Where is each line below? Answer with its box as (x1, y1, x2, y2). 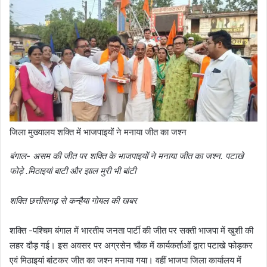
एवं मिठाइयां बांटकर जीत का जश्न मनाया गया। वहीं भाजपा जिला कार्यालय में (10, 254, 241, 266)
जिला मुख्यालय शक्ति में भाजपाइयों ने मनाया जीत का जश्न (10, 126, 187, 138)
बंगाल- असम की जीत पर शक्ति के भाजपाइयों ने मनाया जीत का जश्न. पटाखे (10, 150, 244, 162)
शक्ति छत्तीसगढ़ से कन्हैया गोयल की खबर (10, 194, 137, 206)
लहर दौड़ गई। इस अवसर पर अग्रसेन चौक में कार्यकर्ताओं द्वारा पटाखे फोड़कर (10, 239, 253, 251)
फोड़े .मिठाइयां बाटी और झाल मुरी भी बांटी (10, 164, 136, 176)
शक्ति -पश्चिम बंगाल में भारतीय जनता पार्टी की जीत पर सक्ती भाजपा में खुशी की (10, 224, 253, 236)
